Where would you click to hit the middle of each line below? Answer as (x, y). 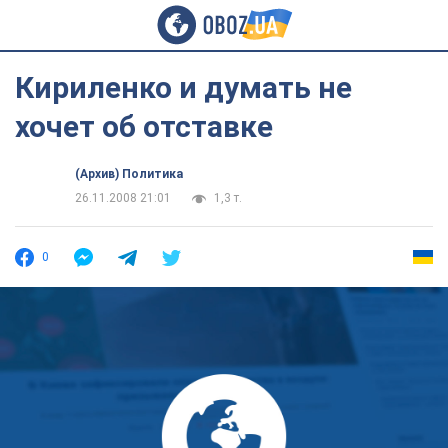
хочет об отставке (144, 126)
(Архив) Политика (129, 174)
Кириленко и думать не (183, 87)
